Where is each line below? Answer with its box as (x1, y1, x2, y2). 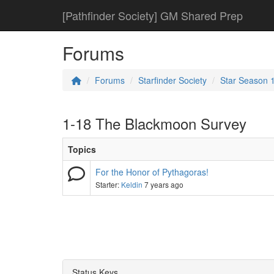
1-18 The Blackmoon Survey (62, 113, 246, 134)
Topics (68, 143, 96, 155)
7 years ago (143, 179, 187, 190)
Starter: (95, 179, 121, 190)
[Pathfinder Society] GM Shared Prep (62, 7, 243, 23)
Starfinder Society (138, 74, 207, 86)
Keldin (121, 179, 143, 190)
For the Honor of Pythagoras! (95, 166, 209, 178)
